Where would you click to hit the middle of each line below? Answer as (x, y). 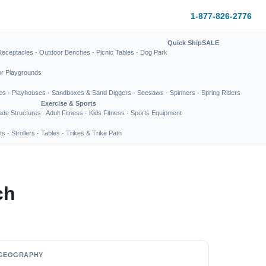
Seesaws (151, 93)
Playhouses (29, 93)
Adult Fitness (64, 113)
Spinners (183, 93)
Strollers (23, 133)
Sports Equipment (156, 113)
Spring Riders (221, 93)
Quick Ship (185, 43)
